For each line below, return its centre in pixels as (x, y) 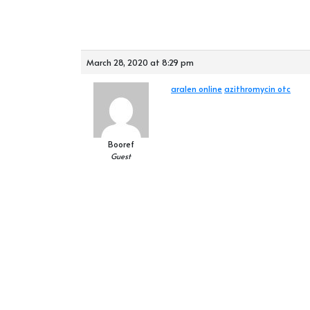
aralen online (197, 89)
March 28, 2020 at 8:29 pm (140, 62)
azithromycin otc (257, 89)
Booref (121, 144)
